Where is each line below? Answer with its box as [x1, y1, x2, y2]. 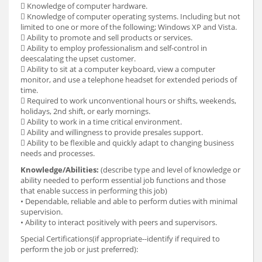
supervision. [20, 206, 63, 218]
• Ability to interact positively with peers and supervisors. [20, 217, 217, 228]
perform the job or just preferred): [20, 244, 138, 255]
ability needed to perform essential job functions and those [20, 175, 226, 186]
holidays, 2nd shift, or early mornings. [20, 106, 150, 117]
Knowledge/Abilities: [20, 164, 99, 175]
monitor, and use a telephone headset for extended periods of [20, 74, 237, 85]
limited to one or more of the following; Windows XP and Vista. [20, 22, 237, 33]
